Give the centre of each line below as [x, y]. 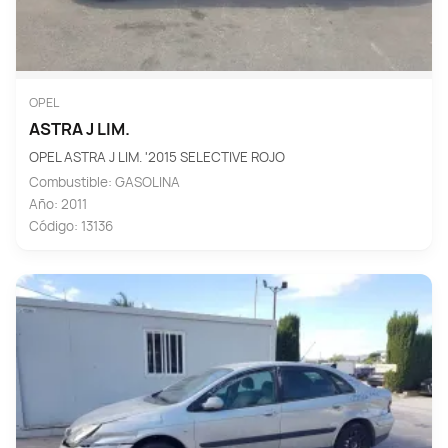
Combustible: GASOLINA [104, 182]
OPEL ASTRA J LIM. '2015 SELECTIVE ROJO [156, 157]
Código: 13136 [70, 226]
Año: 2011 [57, 204]
